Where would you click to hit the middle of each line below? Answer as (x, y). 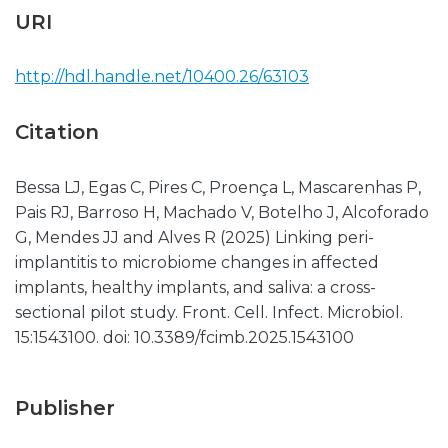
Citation (57, 132)
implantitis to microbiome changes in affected (197, 262)
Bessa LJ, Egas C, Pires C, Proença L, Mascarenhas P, (218, 187)
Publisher (65, 408)
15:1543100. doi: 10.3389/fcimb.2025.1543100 (184, 337)
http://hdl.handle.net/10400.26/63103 (162, 76)
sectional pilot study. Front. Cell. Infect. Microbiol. (209, 312)
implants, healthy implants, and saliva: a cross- (195, 287)
